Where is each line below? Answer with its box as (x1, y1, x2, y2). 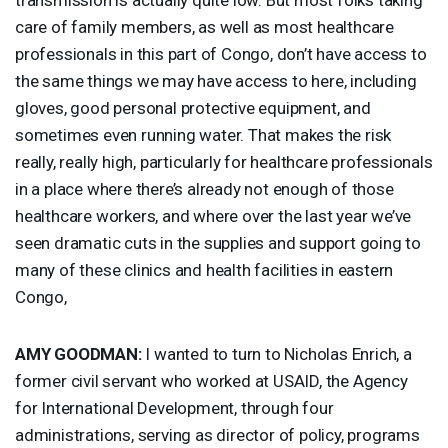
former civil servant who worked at (15, 370, 274, 391)
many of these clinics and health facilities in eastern (15, 259, 394, 280)
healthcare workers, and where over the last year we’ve (15, 205, 412, 226)
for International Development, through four (15, 397, 334, 418)
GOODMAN (54, 343, 138, 364)
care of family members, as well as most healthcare (15, 16, 394, 37)
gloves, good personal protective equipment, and (15, 97, 371, 118)
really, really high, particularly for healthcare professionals (15, 151, 433, 172)
